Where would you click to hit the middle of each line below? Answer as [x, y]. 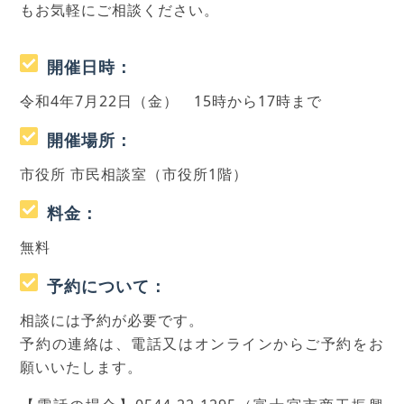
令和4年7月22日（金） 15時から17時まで [171, 101]
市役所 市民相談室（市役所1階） [134, 174]
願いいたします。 [82, 367]
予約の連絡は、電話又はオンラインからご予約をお [202, 344]
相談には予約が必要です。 [112, 320]
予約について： [107, 286]
